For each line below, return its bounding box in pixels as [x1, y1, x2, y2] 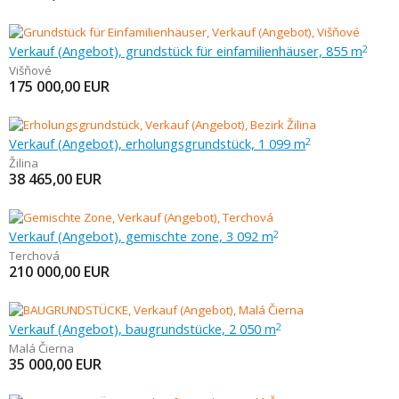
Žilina [9, 155, 38, 171]
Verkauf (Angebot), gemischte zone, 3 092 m [9, 227, 273, 245]
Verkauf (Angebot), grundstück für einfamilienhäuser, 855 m [9, 42, 362, 60]
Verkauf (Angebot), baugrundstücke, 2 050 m [9, 320, 276, 338]
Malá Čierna [9, 340, 74, 356]
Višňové [9, 62, 52, 78]
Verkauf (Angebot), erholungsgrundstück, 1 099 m [9, 134, 305, 152]
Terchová [9, 248, 60, 264]
